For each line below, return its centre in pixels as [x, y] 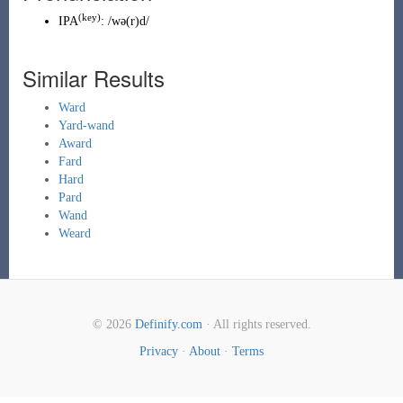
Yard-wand [86, 125]
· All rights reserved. [256, 324]
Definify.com [168, 324]
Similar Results [93, 78]
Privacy [159, 351]
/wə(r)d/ [128, 21]
